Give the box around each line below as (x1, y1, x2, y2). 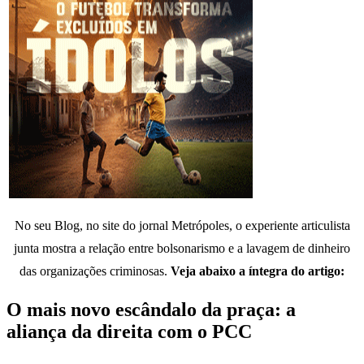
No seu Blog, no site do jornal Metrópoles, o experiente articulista (14, 219, 350, 233)
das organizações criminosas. (19, 264, 171, 279)
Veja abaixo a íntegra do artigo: (171, 264, 344, 279)
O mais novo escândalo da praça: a (6, 298, 296, 320)
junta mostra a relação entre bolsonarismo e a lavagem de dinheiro (14, 241, 350, 256)
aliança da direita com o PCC (6, 320, 252, 342)
